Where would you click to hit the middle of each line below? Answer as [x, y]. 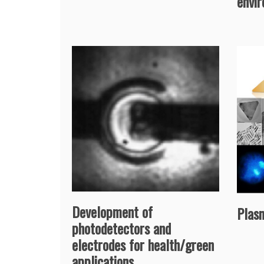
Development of [112, 212]
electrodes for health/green [143, 245]
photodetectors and [121, 228]
